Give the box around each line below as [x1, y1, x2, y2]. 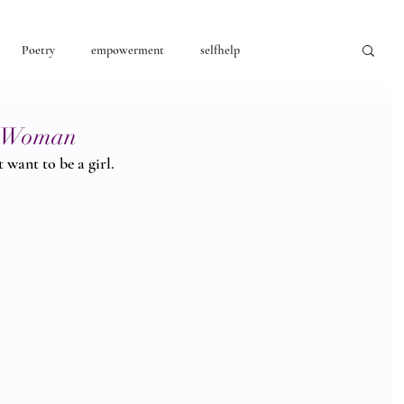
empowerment [91, 41, 164, 58]
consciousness [31, 114, 100, 130]
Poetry [22, 41, 55, 58]
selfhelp [200, 41, 240, 58]
